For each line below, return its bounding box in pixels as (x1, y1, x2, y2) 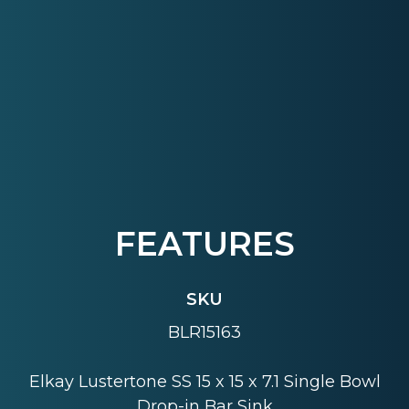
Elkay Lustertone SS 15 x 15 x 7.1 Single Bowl (28, 372, 381, 393)
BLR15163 (168, 322, 241, 343)
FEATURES (114, 223, 295, 264)
